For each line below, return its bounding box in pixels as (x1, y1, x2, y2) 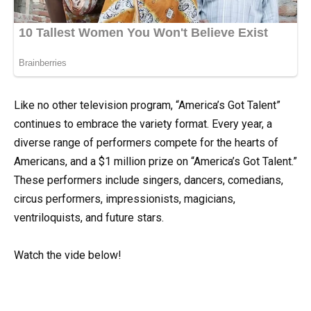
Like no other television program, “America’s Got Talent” (14, 98, 280, 112)
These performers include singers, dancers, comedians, (14, 173, 283, 187)
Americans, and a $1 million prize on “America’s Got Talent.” (14, 154, 297, 168)
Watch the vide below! (14, 249, 121, 262)
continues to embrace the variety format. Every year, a (14, 117, 272, 131)
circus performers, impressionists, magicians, (14, 192, 235, 205)
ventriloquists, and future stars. (14, 210, 164, 224)
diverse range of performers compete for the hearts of (14, 135, 278, 149)
